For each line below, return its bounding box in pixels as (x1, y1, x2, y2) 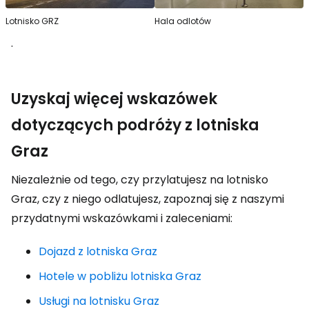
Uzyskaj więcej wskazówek (11, 88, 217, 110)
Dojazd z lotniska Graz (39, 243, 157, 259)
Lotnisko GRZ (6, 14, 59, 27)
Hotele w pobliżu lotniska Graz (39, 268, 201, 284)
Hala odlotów (154, 14, 211, 27)
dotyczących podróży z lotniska (11, 114, 259, 136)
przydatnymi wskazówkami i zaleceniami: (11, 210, 232, 226)
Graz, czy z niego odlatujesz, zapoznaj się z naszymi (11, 190, 284, 207)
